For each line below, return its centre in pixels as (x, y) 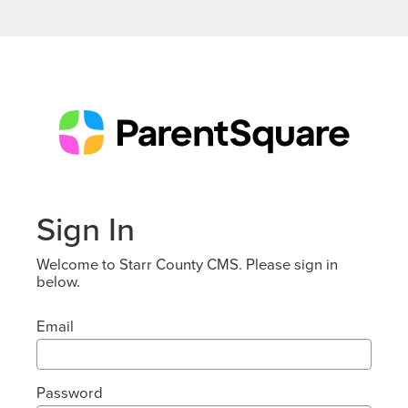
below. (58, 281)
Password (70, 393)
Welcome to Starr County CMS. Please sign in (187, 264)
